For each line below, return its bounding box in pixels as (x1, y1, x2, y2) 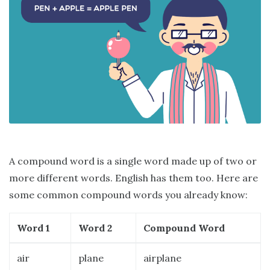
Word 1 (17, 222, 50, 234)
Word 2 (78, 222, 112, 234)
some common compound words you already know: (9, 189, 248, 201)
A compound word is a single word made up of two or (9, 155, 257, 168)
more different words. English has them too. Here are (9, 172, 258, 184)
